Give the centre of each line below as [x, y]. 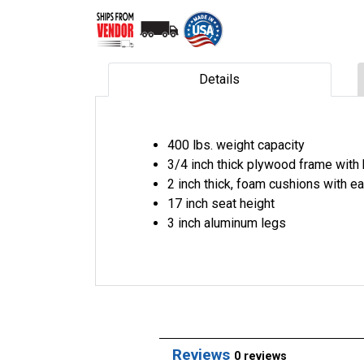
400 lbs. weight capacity [236, 145]
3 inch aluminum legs [227, 223]
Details [220, 79]
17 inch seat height [221, 203]
